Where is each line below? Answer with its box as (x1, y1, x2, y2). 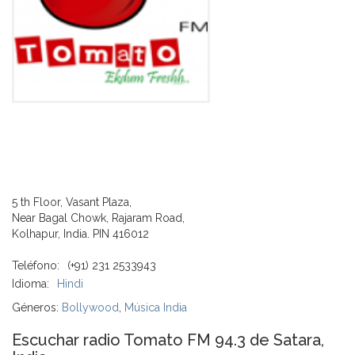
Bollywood (62, 300, 119, 314)
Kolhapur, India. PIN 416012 (12, 227, 149, 240)
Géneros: (12, 300, 62, 314)
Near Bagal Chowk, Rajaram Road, (12, 211, 185, 224)
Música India (124, 300, 187, 314)
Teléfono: (12, 258, 59, 272)
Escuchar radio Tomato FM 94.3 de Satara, (12, 330, 324, 349)
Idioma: (12, 277, 49, 290)
